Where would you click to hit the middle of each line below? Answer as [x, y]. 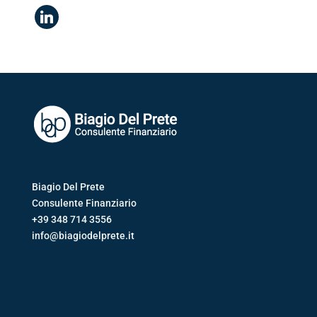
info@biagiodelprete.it [83, 235]
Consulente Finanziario [84, 203]
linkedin [52, 12]
